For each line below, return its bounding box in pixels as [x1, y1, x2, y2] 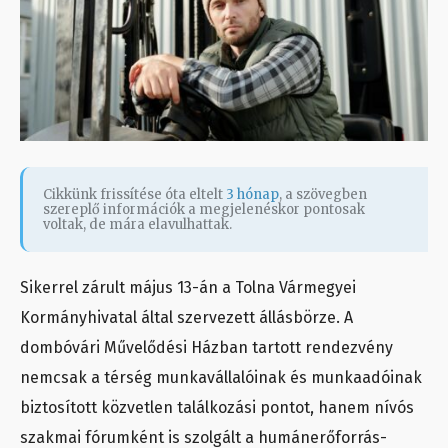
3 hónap [226, 186, 279, 204]
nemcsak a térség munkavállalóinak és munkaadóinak [20, 368, 422, 388]
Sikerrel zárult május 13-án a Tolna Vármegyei [20, 278, 356, 298]
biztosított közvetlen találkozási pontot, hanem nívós [20, 398, 414, 418]
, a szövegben [279, 186, 367, 204]
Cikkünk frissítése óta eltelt [43, 186, 226, 204]
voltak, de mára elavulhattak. [43, 216, 232, 234]
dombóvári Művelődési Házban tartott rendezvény [20, 338, 393, 358]
